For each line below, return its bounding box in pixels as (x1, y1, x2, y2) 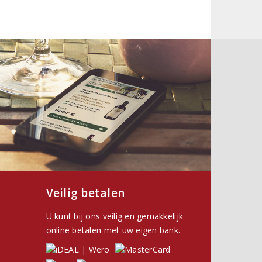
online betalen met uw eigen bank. (46, 225, 181, 236)
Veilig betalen (46, 185, 125, 201)
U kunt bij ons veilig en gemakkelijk (46, 211, 184, 222)
